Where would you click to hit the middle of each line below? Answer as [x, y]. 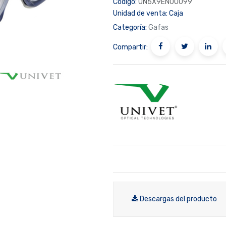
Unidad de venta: [140, 13]
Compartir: [130, 47]
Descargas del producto [178, 199]
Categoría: [130, 27]
